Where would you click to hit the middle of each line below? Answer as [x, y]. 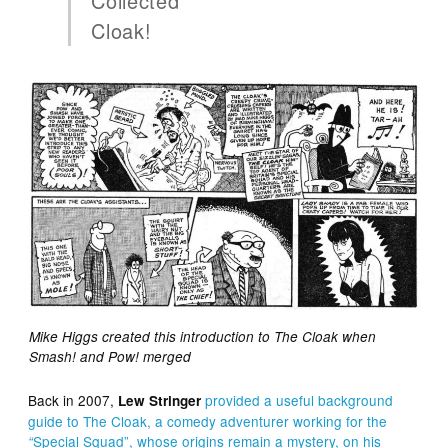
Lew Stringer [160, 400]
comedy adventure [226, 420]
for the [365, 420]
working [318, 420]
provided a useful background [299, 399]
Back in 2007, [73, 399]
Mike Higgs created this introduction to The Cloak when [202, 336]
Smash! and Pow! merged [109, 356]
